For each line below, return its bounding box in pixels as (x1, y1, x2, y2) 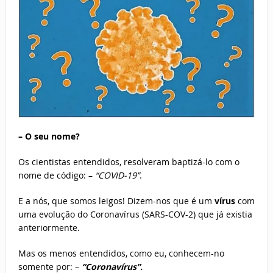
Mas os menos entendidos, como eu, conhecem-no (18, 247, 224, 260)
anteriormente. (18, 222, 80, 234)
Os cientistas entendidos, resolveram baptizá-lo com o (18, 156, 239, 168)
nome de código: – (18, 169, 95, 182)
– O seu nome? (18, 130, 80, 143)
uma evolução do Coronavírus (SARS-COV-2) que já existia (18, 208, 252, 221)
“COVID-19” (94, 169, 140, 182)
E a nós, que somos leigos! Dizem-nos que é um (18, 195, 214, 207)
